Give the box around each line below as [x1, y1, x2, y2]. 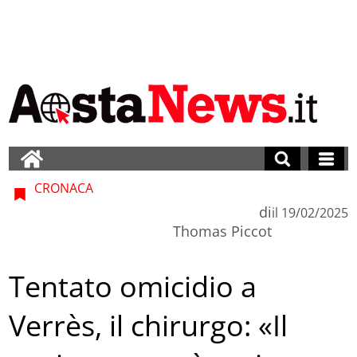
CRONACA [31, 178, 94, 197]
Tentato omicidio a [9, 267, 257, 307]
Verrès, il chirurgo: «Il [9, 306, 288, 346]
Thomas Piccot [172, 221, 272, 241]
